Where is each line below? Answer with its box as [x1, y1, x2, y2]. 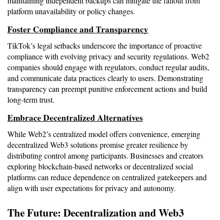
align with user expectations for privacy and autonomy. [7, 182, 176, 193]
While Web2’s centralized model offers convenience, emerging [7, 128, 200, 139]
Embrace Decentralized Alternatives [7, 111, 143, 124]
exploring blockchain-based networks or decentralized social [7, 161, 193, 171]
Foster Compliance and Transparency [7, 23, 148, 35]
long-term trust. [7, 94, 55, 105]
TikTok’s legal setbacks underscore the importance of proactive [7, 40, 202, 51]
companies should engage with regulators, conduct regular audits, [7, 61, 209, 72]
